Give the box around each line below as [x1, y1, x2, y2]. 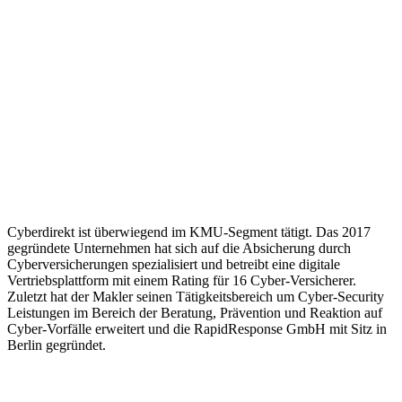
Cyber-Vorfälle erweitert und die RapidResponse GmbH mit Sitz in [7, 321, 387, 337]
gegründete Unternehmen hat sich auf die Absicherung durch [7, 240, 351, 257]
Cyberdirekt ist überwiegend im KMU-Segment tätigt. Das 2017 [7, 224, 371, 240]
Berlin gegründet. [7, 337, 109, 354]
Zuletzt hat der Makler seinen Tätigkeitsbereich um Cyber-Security [7, 289, 384, 305]
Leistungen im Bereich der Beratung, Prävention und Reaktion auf [7, 305, 382, 321]
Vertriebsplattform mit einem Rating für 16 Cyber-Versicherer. [7, 273, 356, 289]
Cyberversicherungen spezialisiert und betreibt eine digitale [7, 257, 340, 273]
